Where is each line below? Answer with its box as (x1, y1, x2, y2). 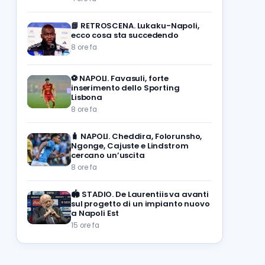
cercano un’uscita (71, 150, 145, 161)
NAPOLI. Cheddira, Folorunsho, (80, 131, 202, 142)
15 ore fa (71, 221, 99, 230)
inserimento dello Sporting (71, 82, 180, 93)
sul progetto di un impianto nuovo (71, 198, 210, 209)
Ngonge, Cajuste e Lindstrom (71, 140, 189, 151)
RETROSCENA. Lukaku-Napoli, (80, 20, 199, 31)
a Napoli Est (71, 208, 119, 219)
